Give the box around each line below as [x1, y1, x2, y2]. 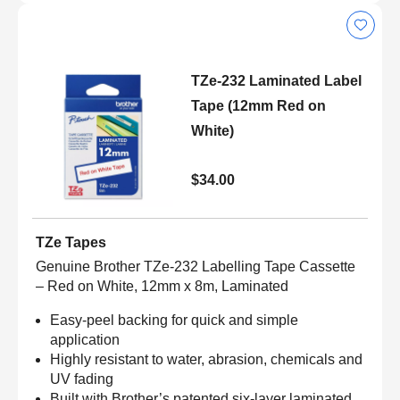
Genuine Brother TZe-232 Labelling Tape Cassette [36, 258, 355, 274]
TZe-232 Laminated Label [190, 72, 362, 88]
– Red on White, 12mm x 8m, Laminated [36, 278, 288, 294]
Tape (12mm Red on [190, 97, 326, 113]
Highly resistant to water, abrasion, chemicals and [50, 351, 362, 367]
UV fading [50, 371, 117, 387]
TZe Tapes [36, 234, 106, 250]
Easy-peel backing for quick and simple [50, 312, 298, 328]
